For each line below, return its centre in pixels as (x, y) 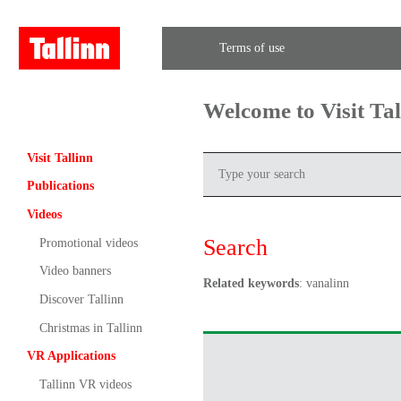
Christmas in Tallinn (90, 328)
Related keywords (251, 283)
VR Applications (71, 356)
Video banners (75, 271)
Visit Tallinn (60, 158)
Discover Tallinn (81, 299)
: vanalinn (324, 283)
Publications (60, 186)
